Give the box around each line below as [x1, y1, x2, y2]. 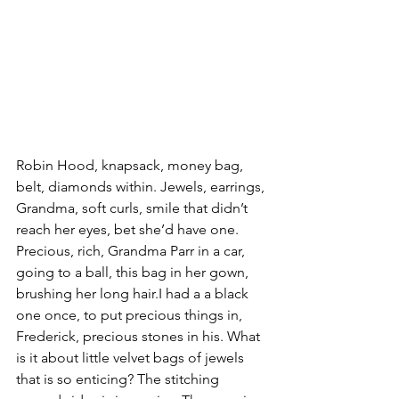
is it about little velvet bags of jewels [16, 349, 248, 367]
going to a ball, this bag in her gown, [16, 264, 252, 281]
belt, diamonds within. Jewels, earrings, [16, 178, 268, 196]
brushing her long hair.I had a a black [16, 285, 252, 303]
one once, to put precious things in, [16, 306, 246, 324]
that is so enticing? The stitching [16, 370, 223, 388]
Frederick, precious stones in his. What [16, 328, 264, 346]
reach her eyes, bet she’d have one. [16, 221, 242, 239]
